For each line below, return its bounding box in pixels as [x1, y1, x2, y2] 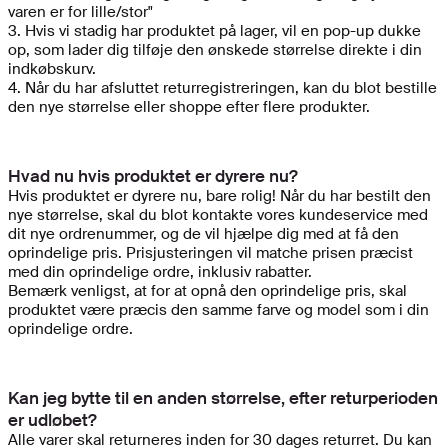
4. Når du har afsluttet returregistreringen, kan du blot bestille [8, 77, 437, 98]
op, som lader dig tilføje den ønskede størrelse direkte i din [8, 39, 422, 60]
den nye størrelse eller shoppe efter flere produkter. [8, 96, 370, 117]
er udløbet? [8, 408, 97, 431]
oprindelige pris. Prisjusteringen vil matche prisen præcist [8, 242, 413, 263]
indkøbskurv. [8, 58, 96, 79]
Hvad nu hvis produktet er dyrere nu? [8, 164, 298, 187]
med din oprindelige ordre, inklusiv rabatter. [8, 261, 312, 282]
